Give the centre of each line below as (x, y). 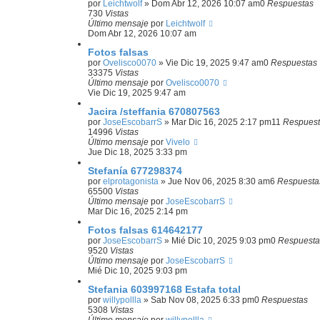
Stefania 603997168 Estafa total (164, 289)
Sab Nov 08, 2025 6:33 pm (202, 300)
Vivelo (178, 142)
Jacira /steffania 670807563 (154, 111)
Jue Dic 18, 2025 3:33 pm (137, 152)
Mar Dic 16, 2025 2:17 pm (221, 122)
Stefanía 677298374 (135, 171)
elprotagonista (131, 181)
